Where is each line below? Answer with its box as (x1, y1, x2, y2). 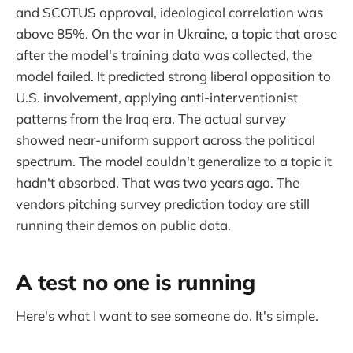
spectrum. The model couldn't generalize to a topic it (16, 153, 332, 169)
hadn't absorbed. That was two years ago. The (16, 174, 299, 191)
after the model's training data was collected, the (16, 46, 312, 63)
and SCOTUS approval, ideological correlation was (16, 4, 323, 20)
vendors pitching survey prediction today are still (16, 195, 310, 212)
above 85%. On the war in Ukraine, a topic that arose (16, 25, 337, 42)
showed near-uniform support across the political (16, 132, 315, 148)
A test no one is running (16, 268, 255, 295)
